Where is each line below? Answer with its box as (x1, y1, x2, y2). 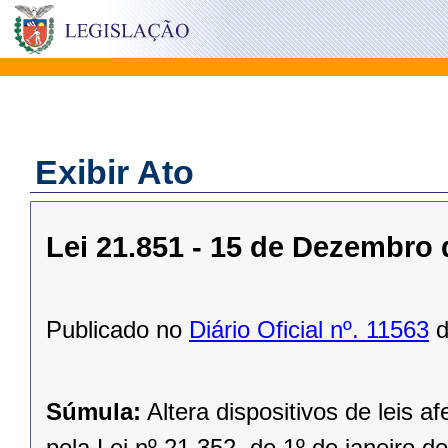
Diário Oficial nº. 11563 (189, 316, 429, 344)
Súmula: (46, 398, 141, 426)
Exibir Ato (35, 153, 194, 191)
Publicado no (46, 316, 189, 344)
